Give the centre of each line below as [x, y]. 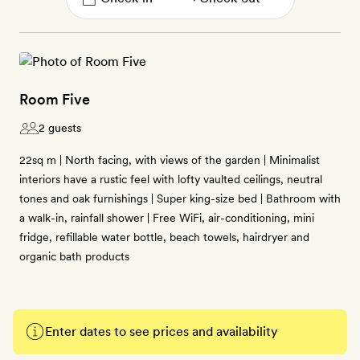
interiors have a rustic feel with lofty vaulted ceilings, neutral [171, 179]
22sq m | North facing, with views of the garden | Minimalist [170, 160]
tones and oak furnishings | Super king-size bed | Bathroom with [180, 198]
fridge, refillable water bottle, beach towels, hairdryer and [164, 237]
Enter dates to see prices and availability [162, 331]
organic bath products [74, 256]
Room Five [55, 99]
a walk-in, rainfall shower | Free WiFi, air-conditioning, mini [167, 218]
